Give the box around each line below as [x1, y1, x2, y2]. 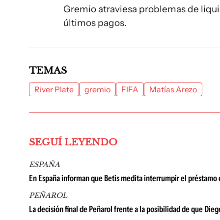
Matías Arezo [149, 84, 197, 94]
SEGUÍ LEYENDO [29, 136, 117, 148]
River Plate [34, 84, 74, 94]
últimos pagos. [63, 17, 127, 28]
